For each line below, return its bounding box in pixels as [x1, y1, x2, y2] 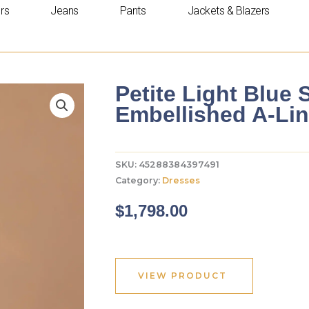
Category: [115, 175, 162, 186]
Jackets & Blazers [187, 4, 270, 17]
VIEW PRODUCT [138, 270, 227, 281]
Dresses [162, 175, 200, 186]
